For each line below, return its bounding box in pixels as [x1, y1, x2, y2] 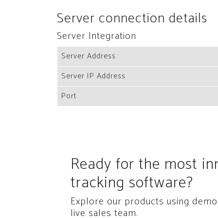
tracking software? [70, 170, 193, 196]
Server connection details [57, 7, 207, 30]
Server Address [61, 50, 116, 63]
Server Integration [57, 28, 136, 44]
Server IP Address [61, 70, 126, 83]
